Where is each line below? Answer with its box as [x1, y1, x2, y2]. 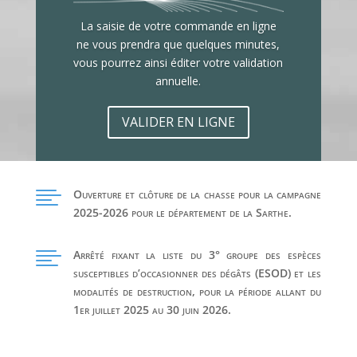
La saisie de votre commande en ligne [80, 18, 277, 33]
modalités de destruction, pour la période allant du [73, 283, 321, 299]
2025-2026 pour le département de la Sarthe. [73, 204, 292, 220]
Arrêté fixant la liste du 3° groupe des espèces [73, 246, 321, 262]
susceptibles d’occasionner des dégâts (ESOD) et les [73, 265, 321, 280]
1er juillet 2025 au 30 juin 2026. [73, 301, 231, 317]
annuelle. [155, 73, 202, 88]
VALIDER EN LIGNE [121, 112, 235, 131]
